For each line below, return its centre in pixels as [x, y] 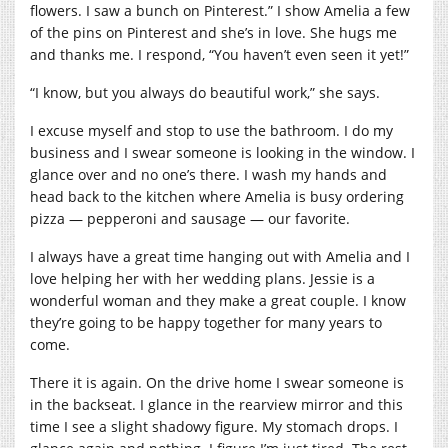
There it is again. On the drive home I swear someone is [217, 382]
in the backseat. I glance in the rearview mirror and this [216, 404]
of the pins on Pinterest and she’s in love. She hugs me [213, 32]
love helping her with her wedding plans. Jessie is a [202, 278]
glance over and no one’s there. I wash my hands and [208, 174]
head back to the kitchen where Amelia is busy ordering [217, 196]
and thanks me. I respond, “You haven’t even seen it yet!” [219, 54]
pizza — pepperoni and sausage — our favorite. [190, 218]
